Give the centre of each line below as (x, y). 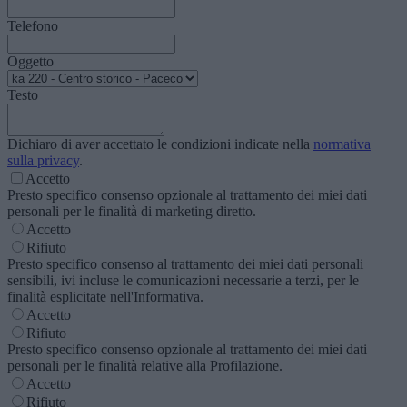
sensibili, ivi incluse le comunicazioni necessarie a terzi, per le (183, 281)
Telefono (33, 26)
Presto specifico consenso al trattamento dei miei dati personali (185, 264)
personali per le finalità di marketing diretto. (132, 212)
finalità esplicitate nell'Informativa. (105, 297)
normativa (342, 144)
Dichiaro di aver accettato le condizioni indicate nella (160, 144)
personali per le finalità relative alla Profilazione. (145, 366)
